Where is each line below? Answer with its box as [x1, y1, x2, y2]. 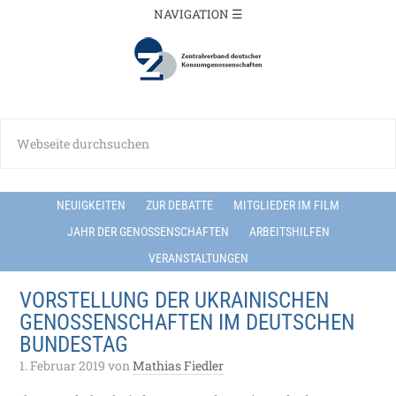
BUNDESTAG [19, 331, 129, 357]
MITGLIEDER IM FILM [233, 198, 339, 212]
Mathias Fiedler [133, 357, 225, 374]
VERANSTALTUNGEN [148, 251, 248, 265]
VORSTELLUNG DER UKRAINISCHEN [19, 287, 330, 313]
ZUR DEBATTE [146, 198, 213, 212]
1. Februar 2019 [19, 357, 106, 374]
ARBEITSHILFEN [248, 225, 330, 239]
